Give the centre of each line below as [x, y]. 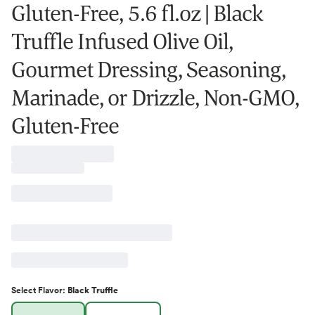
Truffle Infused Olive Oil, [122, 41]
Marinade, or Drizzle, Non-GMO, [155, 97]
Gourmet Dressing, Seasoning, [149, 69]
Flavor [50, 290]
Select [25, 290]
